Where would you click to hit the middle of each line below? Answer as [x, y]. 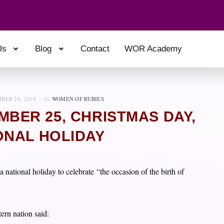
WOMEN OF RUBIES [78, 98]
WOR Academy [153, 49]
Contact [95, 49]
